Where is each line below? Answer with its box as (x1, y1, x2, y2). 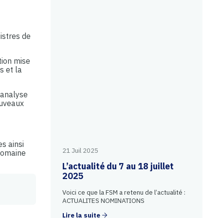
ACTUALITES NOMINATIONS (62, 196, 145, 205)
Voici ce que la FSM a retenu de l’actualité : (62, 187, 185, 197)
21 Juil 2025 (62, 146, 98, 155)
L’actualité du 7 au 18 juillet (62, 161, 174, 172)
